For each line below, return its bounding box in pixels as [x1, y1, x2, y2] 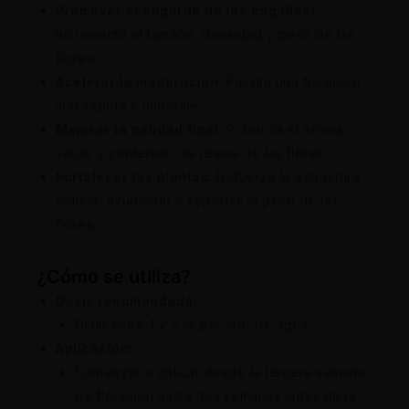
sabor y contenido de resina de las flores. [56, 145, 327, 162]
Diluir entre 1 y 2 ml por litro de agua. [75, 317, 311, 333]
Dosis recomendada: [56, 293, 197, 309]
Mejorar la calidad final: [56, 121, 223, 138]
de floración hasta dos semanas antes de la [75, 388, 356, 404]
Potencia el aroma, [222, 121, 347, 138]
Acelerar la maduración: [56, 74, 223, 90]
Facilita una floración [222, 74, 360, 90]
